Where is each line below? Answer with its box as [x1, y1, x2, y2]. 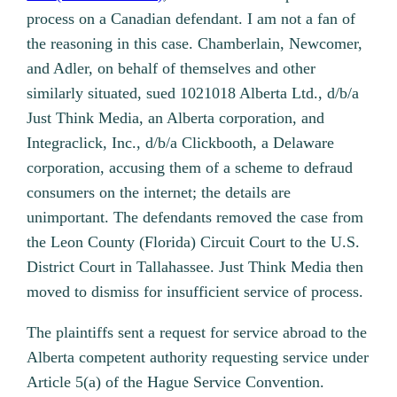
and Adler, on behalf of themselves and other [27, 59, 316, 78]
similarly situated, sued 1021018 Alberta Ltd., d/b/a [27, 84, 360, 103]
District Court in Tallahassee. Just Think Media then [27, 258, 364, 276]
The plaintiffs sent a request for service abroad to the [27, 323, 368, 342]
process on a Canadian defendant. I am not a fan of [27, 10, 356, 28]
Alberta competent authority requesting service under [27, 348, 370, 367]
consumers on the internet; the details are [27, 183, 292, 202]
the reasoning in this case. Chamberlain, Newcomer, [27, 35, 363, 53]
